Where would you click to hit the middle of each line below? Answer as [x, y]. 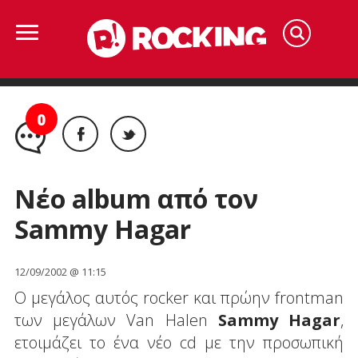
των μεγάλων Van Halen [116, 320]
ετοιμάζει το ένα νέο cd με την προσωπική [179, 342]
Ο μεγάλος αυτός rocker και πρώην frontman [179, 297]
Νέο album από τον [136, 198]
